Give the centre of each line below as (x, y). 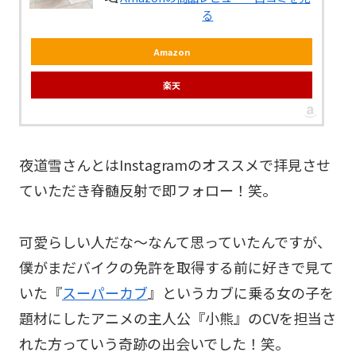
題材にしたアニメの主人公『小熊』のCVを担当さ (178, 317)
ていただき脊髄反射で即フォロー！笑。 (148, 190)
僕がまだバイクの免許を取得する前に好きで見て (176, 267)
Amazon (172, 51)
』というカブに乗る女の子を (241, 292)
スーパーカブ (105, 292)
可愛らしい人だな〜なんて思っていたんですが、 (175, 241)
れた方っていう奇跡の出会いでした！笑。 (154, 343)
